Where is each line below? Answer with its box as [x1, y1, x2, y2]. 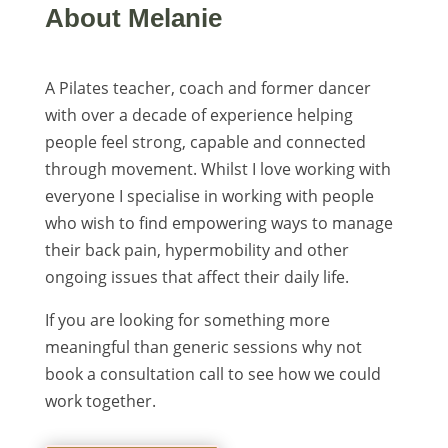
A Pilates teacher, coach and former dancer [44, 76, 371, 99]
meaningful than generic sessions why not [44, 335, 362, 358]
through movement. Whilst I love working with [44, 157, 391, 180]
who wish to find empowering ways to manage [44, 211, 393, 234]
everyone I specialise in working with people [44, 184, 374, 207]
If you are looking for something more [44, 308, 330, 331]
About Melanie [44, 2, 222, 33]
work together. [44, 389, 156, 412]
